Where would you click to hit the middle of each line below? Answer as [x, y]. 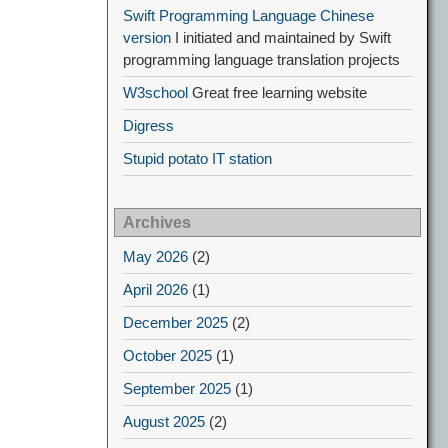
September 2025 [177, 388]
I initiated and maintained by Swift [281, 37]
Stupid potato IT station [197, 158]
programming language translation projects [261, 59]
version [147, 37]
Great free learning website [277, 92]
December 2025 [175, 322]
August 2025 [164, 421]
